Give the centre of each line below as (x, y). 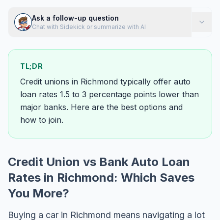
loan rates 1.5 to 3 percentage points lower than (110, 94)
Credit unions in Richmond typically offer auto (105, 82)
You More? (39, 193)
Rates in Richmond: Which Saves (101, 178)
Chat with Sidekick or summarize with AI (89, 27)
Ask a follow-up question (75, 18)
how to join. (42, 120)
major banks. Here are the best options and (101, 107)
